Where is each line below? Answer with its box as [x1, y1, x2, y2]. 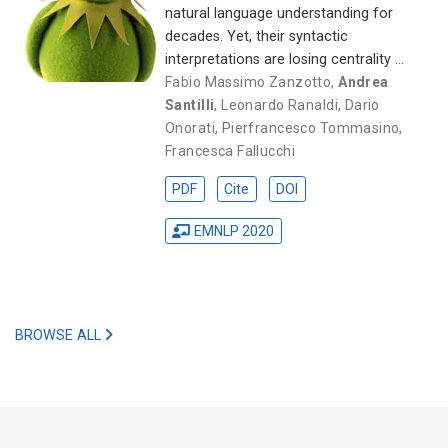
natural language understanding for [165, 4, 393, 22]
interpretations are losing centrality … [165, 50, 404, 68]
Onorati [165, 119, 215, 136]
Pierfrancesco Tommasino [221, 119, 400, 136]
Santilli [165, 96, 215, 113]
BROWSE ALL [15, 326, 105, 344]
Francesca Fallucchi [165, 142, 295, 159]
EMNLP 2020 [194, 222, 275, 239]
